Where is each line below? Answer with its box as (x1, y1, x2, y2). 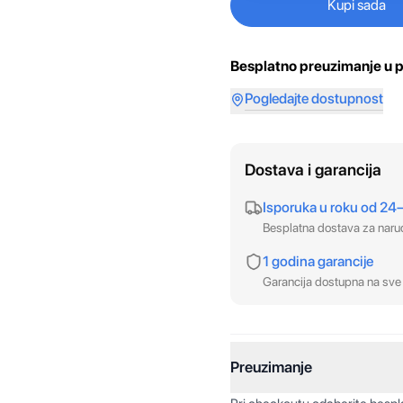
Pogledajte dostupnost (245, 90, 383, 107)
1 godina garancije (263, 253, 373, 270)
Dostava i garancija (245, 160, 381, 179)
